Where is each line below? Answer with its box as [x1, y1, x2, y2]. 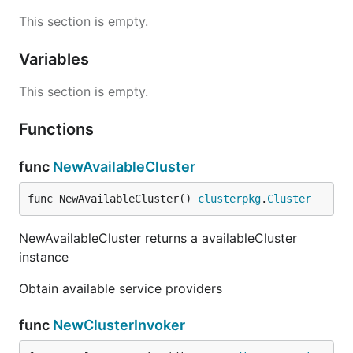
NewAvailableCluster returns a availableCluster [19, 230, 297, 246]
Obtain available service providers [19, 281, 222, 296]
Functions [19, 120, 98, 139]
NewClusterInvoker [53, 317, 185, 333]
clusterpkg [198, 192, 261, 205]
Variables [19, 50, 93, 69]
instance [19, 249, 69, 265]
